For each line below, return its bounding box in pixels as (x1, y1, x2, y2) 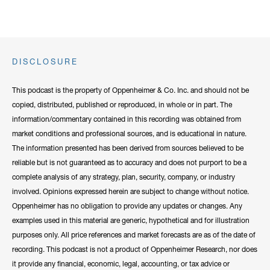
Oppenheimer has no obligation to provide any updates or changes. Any (12, 201, 242, 211)
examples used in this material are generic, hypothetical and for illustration (12, 216, 250, 225)
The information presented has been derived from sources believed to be (12, 143, 243, 153)
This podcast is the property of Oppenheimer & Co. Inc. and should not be (12, 86, 249, 95)
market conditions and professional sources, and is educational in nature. (12, 129, 246, 139)
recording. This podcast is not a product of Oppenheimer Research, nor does (12, 245, 257, 254)
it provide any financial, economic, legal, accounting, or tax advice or (12, 259, 230, 269)
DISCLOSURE (12, 57, 78, 67)
